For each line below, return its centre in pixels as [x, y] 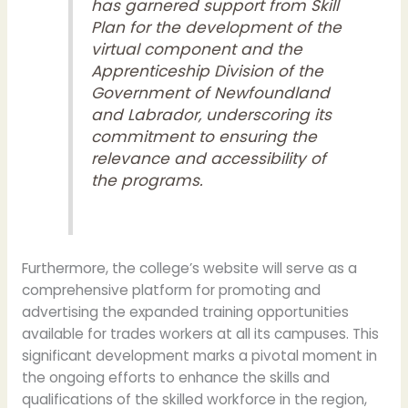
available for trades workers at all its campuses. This [200, 334]
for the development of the [234, 27]
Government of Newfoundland [211, 92]
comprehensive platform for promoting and [171, 291]
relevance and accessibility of [209, 158]
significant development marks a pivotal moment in [199, 356]
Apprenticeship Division [183, 71]
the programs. [148, 180]
